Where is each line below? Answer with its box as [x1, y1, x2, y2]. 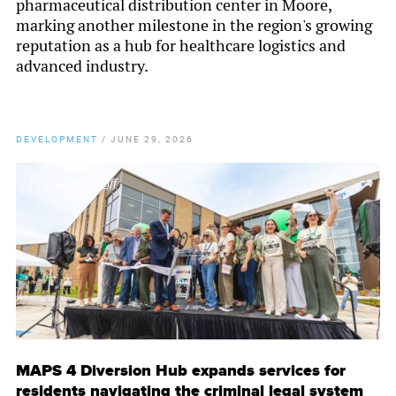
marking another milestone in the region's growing [16, 15, 372, 36]
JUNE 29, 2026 [110, 133, 194, 146]
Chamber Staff [43, 175, 117, 192]
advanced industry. [16, 56, 148, 77]
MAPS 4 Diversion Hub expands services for [16, 361, 346, 382]
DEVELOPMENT [16, 133, 98, 146]
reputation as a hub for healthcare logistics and [16, 35, 346, 57]
